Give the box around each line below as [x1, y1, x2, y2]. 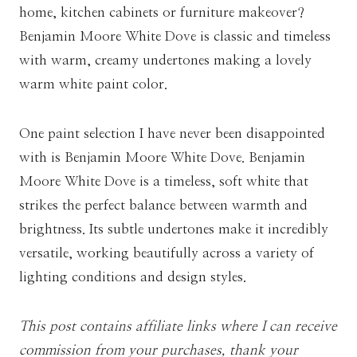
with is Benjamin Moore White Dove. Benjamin [19, 150, 305, 164]
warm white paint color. [19, 76, 175, 91]
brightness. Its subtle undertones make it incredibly [19, 222, 328, 236]
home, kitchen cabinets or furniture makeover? [19, 5, 304, 19]
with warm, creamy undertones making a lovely [19, 53, 312, 67]
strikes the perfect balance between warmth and [19, 198, 308, 212]
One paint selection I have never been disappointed [19, 126, 325, 140]
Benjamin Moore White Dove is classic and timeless [19, 29, 331, 43]
